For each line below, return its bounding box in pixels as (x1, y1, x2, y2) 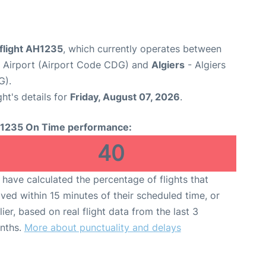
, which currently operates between (63, 42, 221, 55)
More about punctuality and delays (24, 221, 181, 233)
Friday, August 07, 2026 (70, 90, 180, 103)
